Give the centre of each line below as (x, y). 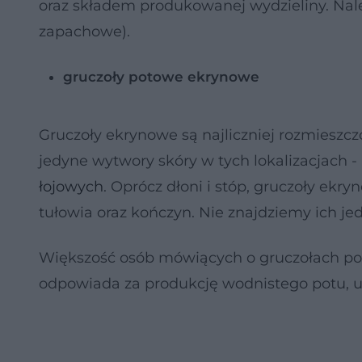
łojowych (71, 187)
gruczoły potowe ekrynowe (161, 77)
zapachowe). (84, 32)
